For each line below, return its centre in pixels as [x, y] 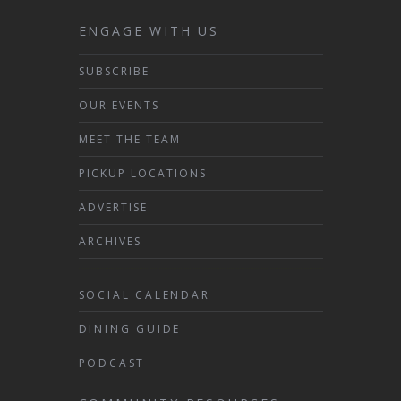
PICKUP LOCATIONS [142, 173]
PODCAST [112, 363]
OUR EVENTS [119, 105]
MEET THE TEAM [129, 139]
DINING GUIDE [130, 328]
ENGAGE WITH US [149, 30]
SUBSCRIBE [114, 71]
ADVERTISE [113, 207]
